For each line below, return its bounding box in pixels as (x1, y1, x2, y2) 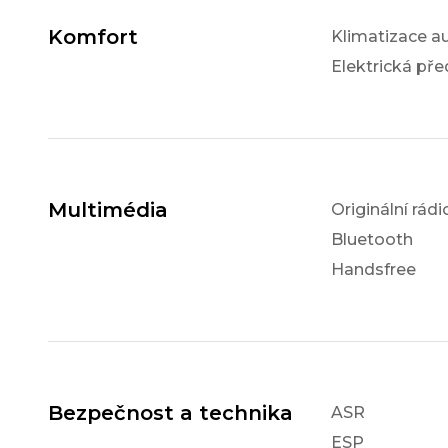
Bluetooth (330, 230, 413, 250)
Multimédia (48, 198, 168, 223)
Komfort (48, 25, 138, 50)
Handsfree (330, 260, 416, 280)
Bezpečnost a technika (48, 401, 293, 426)
